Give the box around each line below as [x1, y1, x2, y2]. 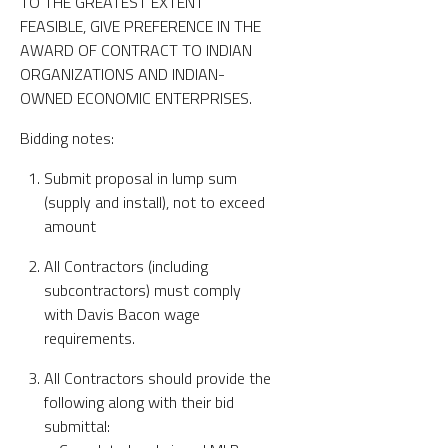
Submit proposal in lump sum [44, 165, 237, 190]
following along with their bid [44, 389, 234, 414]
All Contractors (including [44, 253, 208, 278]
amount [44, 213, 96, 238]
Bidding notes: [20, 125, 114, 150]
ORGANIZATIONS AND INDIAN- [20, 61, 225, 86]
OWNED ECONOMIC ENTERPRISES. [20, 85, 252, 110]
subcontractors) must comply [44, 277, 241, 302]
